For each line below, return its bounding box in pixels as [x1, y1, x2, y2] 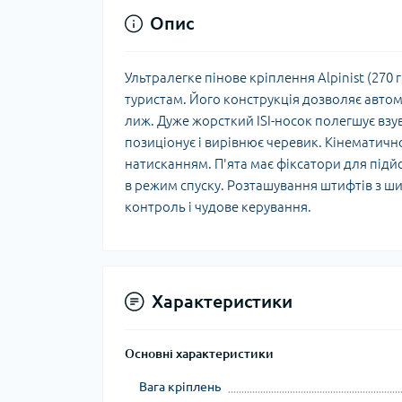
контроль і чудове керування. [125, 199, 311, 214]
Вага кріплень [139, 380, 221, 394]
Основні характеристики [125, 346, 274, 361]
